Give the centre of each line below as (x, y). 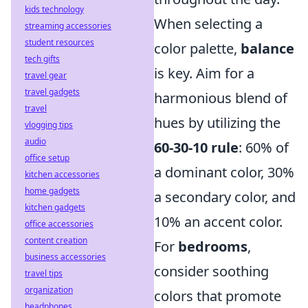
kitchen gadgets (55, 207)
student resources (59, 42)
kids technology (54, 9)
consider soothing (211, 271)
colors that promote (218, 296)
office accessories (59, 224)
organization (49, 290)
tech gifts (42, 59)
